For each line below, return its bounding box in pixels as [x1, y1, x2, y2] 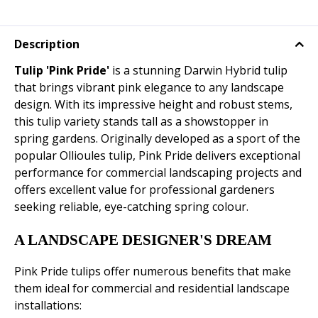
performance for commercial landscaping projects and [14, 165, 302, 181]
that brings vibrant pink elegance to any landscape [14, 79, 284, 96]
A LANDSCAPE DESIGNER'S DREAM [14, 231, 272, 249]
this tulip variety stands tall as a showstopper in [14, 114, 268, 130]
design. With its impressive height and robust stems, [14, 97, 292, 113]
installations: [14, 297, 82, 314]
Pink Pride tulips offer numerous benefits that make [14, 263, 291, 280]
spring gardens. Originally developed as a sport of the [14, 131, 300, 147]
